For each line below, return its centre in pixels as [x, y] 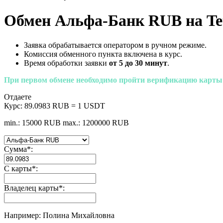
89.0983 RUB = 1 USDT [65, 106]
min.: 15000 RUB [32, 122]
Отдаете [18, 97]
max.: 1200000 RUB [96, 122]
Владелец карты [31, 188]
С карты [18, 168]
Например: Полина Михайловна [59, 215]
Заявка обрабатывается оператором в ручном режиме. [115, 45]
